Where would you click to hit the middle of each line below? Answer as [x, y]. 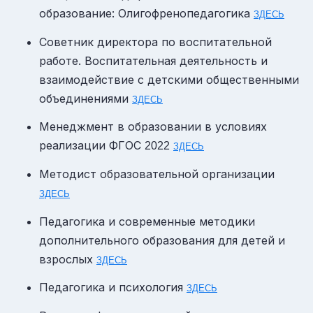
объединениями [86, 98]
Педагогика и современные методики [147, 221]
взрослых [68, 259]
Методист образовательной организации [157, 174]
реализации [74, 146]
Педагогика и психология [113, 287]
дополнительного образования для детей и [162, 240]
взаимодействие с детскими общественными [169, 79]
